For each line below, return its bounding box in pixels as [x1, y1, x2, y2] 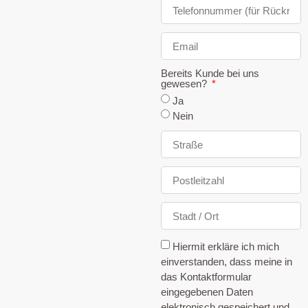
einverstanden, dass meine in [161, 255, 292, 267]
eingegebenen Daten [161, 285, 253, 298]
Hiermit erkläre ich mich [173, 240, 279, 252]
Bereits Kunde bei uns [161, 67, 259, 80]
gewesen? [161, 78, 210, 90]
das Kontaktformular [161, 270, 252, 283]
